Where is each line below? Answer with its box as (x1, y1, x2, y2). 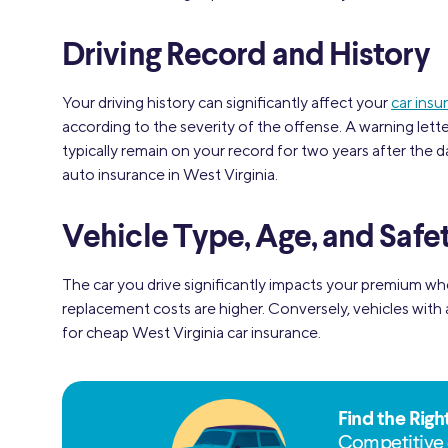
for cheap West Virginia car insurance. (62, 323, 321, 342)
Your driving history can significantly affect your (62, 93, 391, 112)
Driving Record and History (62, 40, 430, 72)
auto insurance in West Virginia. (62, 165, 278, 184)
